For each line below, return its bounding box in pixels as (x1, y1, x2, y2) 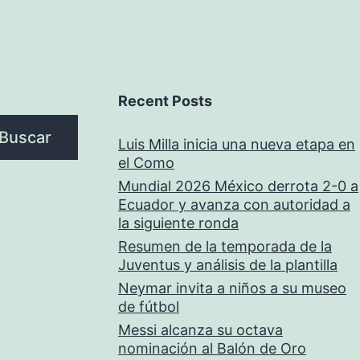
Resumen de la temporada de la (118, 238, 332, 255)
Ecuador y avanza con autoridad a (118, 196, 350, 213)
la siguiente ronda (118, 215, 239, 231)
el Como (118, 154, 174, 171)
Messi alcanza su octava (118, 321, 283, 338)
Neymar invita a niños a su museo (118, 280, 346, 297)
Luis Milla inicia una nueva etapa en (118, 136, 355, 153)
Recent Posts (118, 92, 212, 109)
